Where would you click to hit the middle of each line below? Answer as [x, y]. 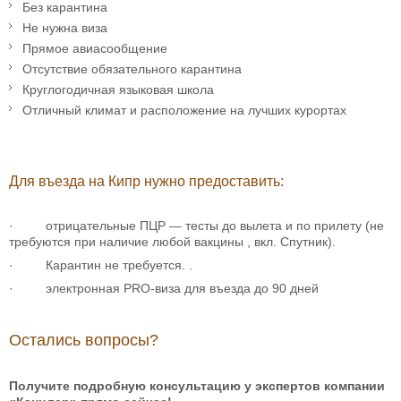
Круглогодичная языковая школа [118, 90]
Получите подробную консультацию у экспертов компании [197, 386]
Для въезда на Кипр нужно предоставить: [146, 182]
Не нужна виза [65, 28]
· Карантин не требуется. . [101, 265]
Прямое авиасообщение [95, 49]
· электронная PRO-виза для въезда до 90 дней [164, 289]
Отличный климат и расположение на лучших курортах [186, 111]
